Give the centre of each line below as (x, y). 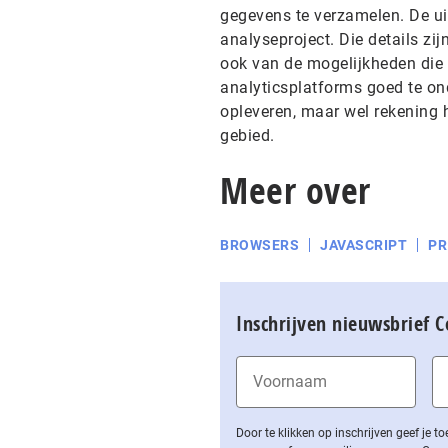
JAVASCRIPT (363, 245)
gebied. (247, 135)
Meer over (295, 190)
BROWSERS (259, 245)
